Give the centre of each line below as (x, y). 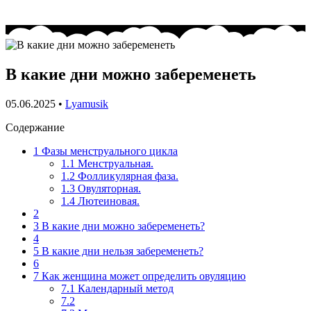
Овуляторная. (108, 188)
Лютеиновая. (107, 201)
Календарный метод (124, 288)
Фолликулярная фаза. (127, 176)
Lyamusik (87, 103)
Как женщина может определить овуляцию (142, 276)
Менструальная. (114, 163)
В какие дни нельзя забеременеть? (121, 251)
